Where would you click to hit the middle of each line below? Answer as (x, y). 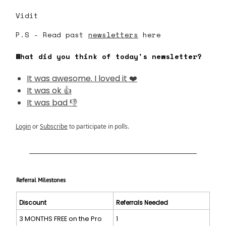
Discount (33, 202)
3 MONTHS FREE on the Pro (61, 218)
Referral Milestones (41, 180)
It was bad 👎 (52, 102)
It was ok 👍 (49, 90)
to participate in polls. (98, 126)
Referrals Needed (142, 202)
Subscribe (54, 126)
